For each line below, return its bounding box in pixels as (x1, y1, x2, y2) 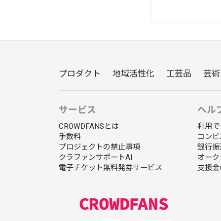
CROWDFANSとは (59, 121, 119, 131)
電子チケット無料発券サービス (59, 163, 162, 172)
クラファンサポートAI (59, 152, 132, 162)
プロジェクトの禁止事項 (59, 142, 140, 151)
